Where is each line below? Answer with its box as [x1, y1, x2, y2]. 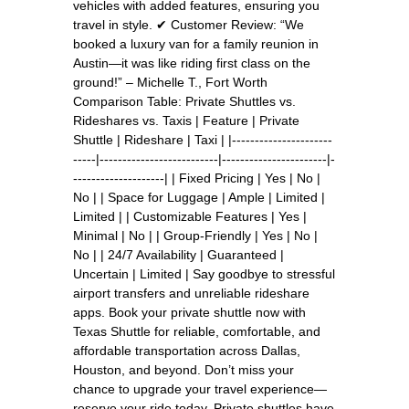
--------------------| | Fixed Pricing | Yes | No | [73, 170, 320, 185]
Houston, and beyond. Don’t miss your [73, 362, 294, 377]
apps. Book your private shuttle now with [73, 304, 306, 320]
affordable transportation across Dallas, [73, 342, 300, 358]
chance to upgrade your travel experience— [73, 381, 327, 396]
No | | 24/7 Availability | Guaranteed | [73, 246, 284, 262]
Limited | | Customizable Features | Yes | [73, 208, 307, 224]
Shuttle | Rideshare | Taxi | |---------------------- [73, 131, 332, 147]
